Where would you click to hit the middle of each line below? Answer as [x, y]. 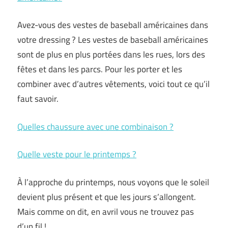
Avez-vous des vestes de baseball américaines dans [113, 25]
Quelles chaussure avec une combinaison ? [95, 126]
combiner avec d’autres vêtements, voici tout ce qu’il [113, 84]
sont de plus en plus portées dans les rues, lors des [111, 55]
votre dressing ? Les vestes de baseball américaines [113, 40]
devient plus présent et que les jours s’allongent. [107, 197]
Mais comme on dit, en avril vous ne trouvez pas [106, 211]
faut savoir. [38, 99]
